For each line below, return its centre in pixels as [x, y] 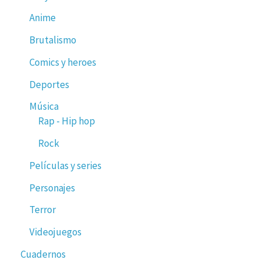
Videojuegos [55, 232]
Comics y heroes [63, 62]
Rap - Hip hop [67, 121]
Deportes [49, 84]
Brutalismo [53, 40]
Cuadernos [43, 254]
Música [44, 107]
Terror [43, 210]
